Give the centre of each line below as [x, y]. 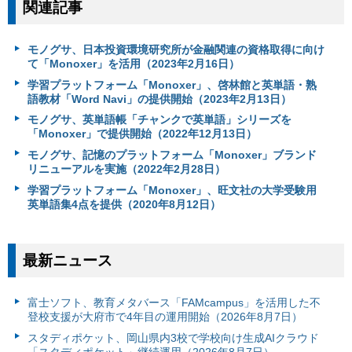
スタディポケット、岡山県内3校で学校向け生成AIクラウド [173, 337]
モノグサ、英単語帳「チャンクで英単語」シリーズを [159, 120]
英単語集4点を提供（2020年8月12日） [124, 204]
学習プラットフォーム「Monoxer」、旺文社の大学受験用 [172, 190]
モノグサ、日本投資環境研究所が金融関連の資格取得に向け [176, 50]
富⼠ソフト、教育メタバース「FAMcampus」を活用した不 [174, 303]
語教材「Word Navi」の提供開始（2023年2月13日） [159, 99]
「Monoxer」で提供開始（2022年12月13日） [142, 134]
